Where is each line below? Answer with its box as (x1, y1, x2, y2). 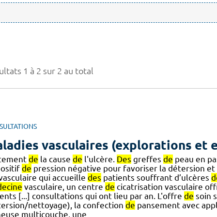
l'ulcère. (82, 155, 117, 164)
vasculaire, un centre (22, 182, 105, 192)
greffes (131, 155, 163, 164)
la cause (38, 155, 73, 164)
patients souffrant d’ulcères (101, 173, 211, 183)
